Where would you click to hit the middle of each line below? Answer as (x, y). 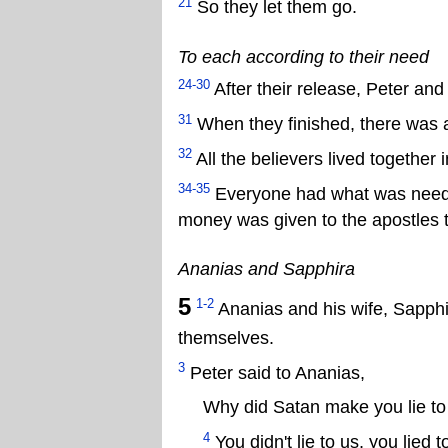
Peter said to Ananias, (275, 372)
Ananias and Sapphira (266, 269)
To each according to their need (303, 56)
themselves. (226, 337)
